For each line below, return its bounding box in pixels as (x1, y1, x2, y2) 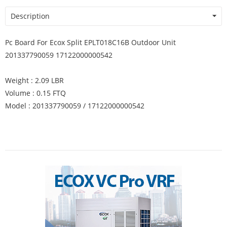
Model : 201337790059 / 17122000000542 (5, 101, 144, 110)
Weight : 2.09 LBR (5, 75, 64, 85)
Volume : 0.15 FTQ (5, 88, 66, 98)
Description (11, 11, 50, 21)
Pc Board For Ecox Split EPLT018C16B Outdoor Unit (5, 37, 176, 47)
